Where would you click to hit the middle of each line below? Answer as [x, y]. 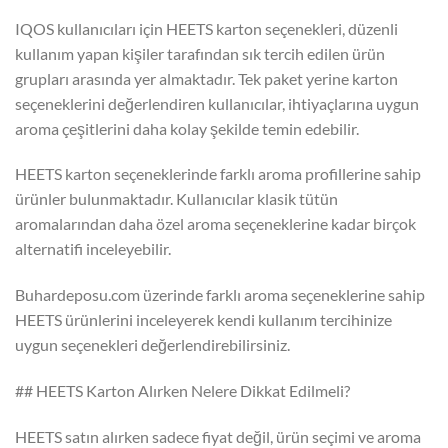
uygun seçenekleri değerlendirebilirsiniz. [152, 345]
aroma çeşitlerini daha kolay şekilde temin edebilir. [187, 128]
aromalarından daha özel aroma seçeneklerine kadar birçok [215, 224]
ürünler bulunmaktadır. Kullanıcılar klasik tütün [176, 199]
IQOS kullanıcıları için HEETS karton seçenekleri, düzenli [206, 28]
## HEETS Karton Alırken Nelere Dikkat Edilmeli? [182, 391]
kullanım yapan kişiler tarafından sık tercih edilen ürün [200, 53]
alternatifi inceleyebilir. [93, 249]
